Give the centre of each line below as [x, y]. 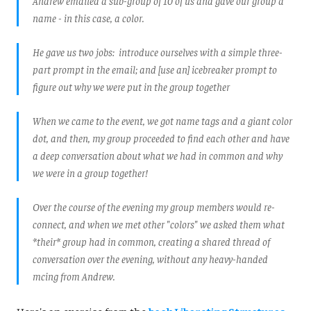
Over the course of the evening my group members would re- [154, 206]
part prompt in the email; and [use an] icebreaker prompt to [155, 69]
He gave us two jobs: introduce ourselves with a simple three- [158, 51]
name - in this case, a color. [88, 17]
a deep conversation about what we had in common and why [158, 155]
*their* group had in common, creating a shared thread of [151, 241]
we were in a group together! [90, 172]
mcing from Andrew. [74, 276]
